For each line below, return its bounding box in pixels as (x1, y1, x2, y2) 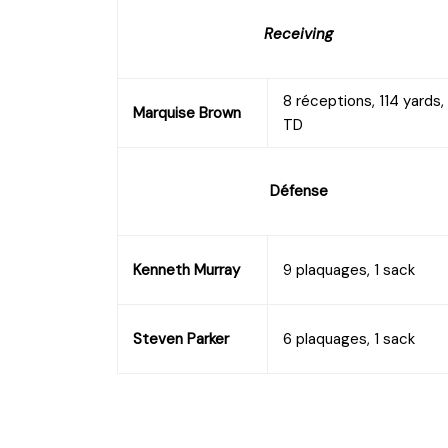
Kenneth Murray (133, 259, 240, 280)
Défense (269, 180, 328, 201)
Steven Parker (133, 328, 229, 349)
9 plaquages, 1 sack (283, 259, 415, 280)
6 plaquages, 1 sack (283, 328, 415, 349)
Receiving (264, 23, 333, 44)
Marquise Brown (133, 102, 241, 123)
